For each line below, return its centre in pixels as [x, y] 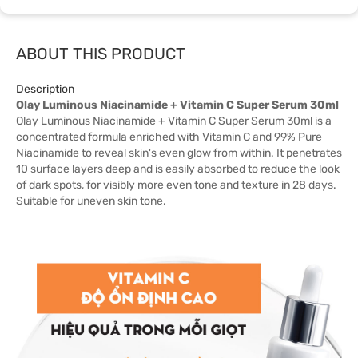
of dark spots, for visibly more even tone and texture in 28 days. [176, 185]
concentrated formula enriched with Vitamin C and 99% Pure [169, 137]
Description [45, 89]
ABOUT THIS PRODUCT [101, 54]
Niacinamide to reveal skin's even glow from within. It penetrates [179, 153]
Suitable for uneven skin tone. [91, 201]
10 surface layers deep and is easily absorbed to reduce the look [178, 169]
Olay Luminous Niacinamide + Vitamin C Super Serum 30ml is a [174, 121]
